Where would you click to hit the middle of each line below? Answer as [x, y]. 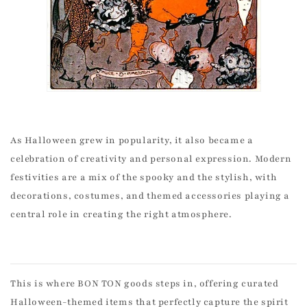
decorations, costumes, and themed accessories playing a [150, 196]
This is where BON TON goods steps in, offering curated [145, 284]
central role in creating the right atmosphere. [121, 215]
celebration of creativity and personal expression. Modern [151, 159]
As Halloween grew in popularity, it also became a [132, 141]
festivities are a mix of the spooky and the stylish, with [144, 178]
